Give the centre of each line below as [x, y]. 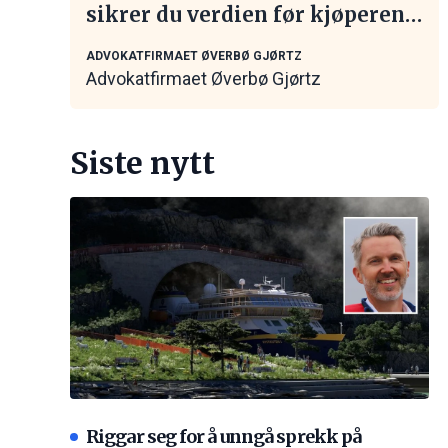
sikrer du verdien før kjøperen [245, 15]
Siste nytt [142, 163]
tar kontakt [145, 43]
